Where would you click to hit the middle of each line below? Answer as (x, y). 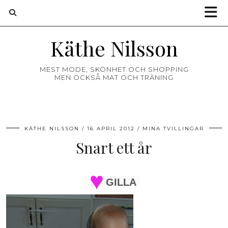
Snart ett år (114, 148)
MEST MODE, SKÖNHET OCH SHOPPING (114, 69)
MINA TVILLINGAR (173, 129)
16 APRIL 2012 (111, 129)
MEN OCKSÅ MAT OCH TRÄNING (114, 77)
